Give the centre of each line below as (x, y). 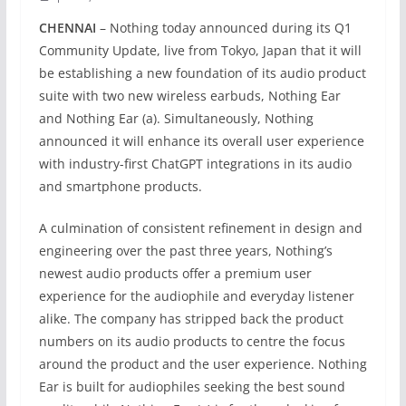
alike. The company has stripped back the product (191, 319)
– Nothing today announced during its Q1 (223, 28)
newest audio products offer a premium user (175, 274)
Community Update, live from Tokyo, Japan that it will (200, 51)
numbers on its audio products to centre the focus (192, 342)
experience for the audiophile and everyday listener (196, 296)
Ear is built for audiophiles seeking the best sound (192, 387)
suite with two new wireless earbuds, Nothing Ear (189, 96)
